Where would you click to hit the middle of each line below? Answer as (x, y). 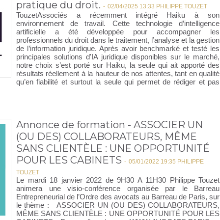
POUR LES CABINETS (69, 160)
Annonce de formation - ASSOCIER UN (110, 125)
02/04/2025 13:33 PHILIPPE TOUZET (157, 6)
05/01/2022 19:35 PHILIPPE (166, 162)
